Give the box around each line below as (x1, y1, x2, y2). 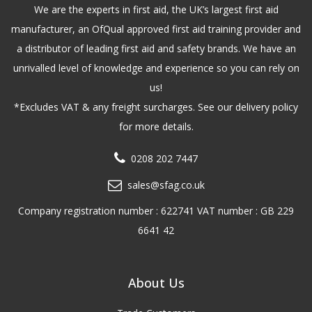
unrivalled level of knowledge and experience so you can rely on (13, 61, 299, 75)
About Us (127, 274, 185, 291)
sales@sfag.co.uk (127, 178, 205, 192)
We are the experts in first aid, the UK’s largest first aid (33, 3, 279, 17)
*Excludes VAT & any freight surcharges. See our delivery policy (14, 100, 298, 114)
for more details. (118, 120, 194, 134)
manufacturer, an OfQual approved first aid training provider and (11, 22, 301, 36)
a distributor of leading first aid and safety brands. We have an (16, 42, 296, 56)
